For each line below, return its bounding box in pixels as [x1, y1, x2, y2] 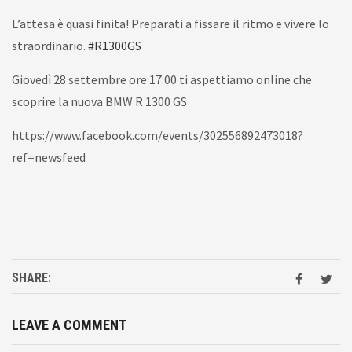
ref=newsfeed [12, 149, 86, 165]
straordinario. [12, 38, 88, 53]
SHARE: [12, 270, 51, 285]
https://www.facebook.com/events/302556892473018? [12, 127, 303, 143]
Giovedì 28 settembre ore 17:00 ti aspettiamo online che [12, 71, 312, 87]
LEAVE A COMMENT [12, 317, 126, 333]
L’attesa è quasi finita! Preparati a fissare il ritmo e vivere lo [12, 16, 329, 31]
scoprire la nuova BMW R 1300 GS [12, 93, 187, 109]
